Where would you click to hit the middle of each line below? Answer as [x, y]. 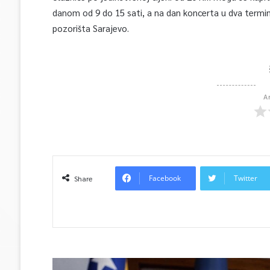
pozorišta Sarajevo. [90, 28]
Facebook [165, 178]
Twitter [245, 178]
